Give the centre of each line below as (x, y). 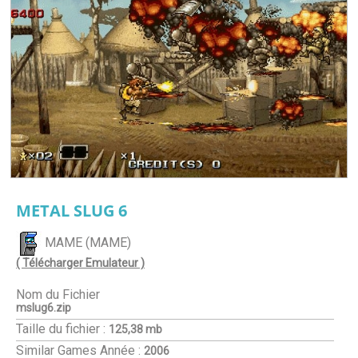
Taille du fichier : (61, 329)
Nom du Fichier (58, 294)
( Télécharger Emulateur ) (80, 263)
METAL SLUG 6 (72, 211)
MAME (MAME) (86, 243)
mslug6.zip (44, 308)
